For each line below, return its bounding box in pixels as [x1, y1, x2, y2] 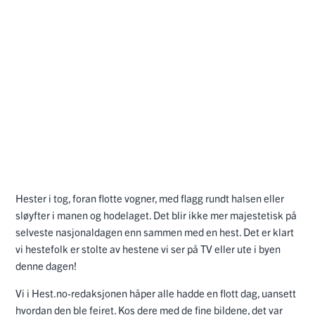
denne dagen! [15, 259, 77, 273]
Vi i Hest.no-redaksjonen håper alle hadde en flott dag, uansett [15, 286, 296, 300]
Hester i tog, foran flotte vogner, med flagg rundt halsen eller [15, 191, 284, 205]
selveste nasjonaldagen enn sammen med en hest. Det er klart [15, 225, 294, 239]
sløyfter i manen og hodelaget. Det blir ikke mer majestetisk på [15, 208, 297, 222]
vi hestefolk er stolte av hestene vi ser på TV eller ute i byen [15, 242, 281, 256]
